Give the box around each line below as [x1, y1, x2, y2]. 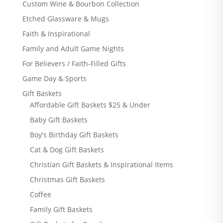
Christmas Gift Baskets [29, 175, 105, 184]
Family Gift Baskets [29, 205, 93, 214]
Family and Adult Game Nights [22, 44, 124, 53]
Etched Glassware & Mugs [22, 14, 109, 23]
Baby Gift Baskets [29, 115, 88, 124]
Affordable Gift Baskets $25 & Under [29, 100, 150, 110]
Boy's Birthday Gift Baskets [29, 130, 118, 139]
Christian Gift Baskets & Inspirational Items [29, 160, 173, 169]
